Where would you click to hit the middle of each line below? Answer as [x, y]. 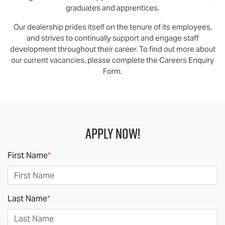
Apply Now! [113, 133]
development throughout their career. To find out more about [113, 49]
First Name [28, 155]
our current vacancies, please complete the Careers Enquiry [113, 60]
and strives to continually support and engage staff [113, 38]
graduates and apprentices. [113, 8]
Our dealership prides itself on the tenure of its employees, [113, 27]
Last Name [27, 199]
